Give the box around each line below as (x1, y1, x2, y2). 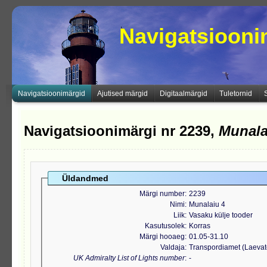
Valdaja (160, 243, 185, 252)
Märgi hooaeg (139, 232, 185, 241)
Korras (189, 222, 210, 231)
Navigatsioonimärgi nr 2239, (24, 123, 219, 139)
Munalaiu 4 (189, 200, 225, 209)
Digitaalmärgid (160, 89, 207, 98)
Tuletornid (219, 89, 252, 98)
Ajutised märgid (97, 89, 148, 98)
